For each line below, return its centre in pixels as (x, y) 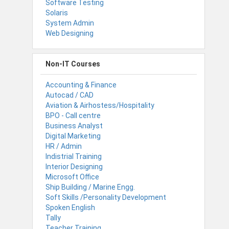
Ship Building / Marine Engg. (90, 187)
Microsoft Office (72, 177)
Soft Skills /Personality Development (106, 197)
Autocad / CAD (70, 95)
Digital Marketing (73, 136)
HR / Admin (64, 146)
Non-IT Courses (73, 64)
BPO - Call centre (73, 115)
